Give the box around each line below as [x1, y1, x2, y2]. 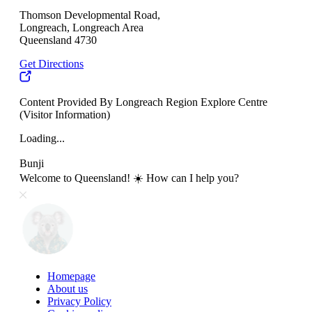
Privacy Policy [47, 295, 111, 308]
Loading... [19, 132, 65, 145]
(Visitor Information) [19, 109, 110, 121]
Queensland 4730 [19, 34, 97, 47]
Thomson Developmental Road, [19, 9, 160, 22]
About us [47, 283, 88, 295]
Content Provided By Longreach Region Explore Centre [19, 96, 267, 109]
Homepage [47, 270, 95, 283]
